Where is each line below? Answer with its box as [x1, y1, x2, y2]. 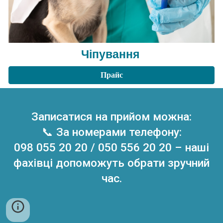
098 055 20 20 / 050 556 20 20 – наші [14, 141, 209, 154]
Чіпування [81, 46, 142, 62]
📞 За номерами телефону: [41, 125, 182, 139]
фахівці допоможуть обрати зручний [13, 156, 210, 170]
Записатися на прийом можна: [31, 110, 192, 123]
